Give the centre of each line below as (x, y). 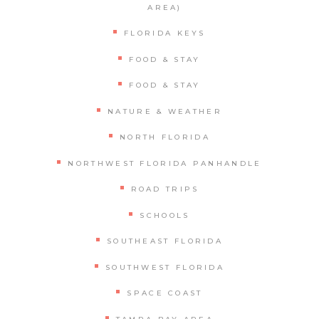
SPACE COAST (165, 293)
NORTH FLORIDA (165, 137)
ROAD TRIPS (165, 189)
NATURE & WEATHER (165, 111)
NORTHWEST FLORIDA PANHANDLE (165, 163)
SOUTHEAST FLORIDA (165, 241)
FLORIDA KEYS (165, 33)
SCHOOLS (165, 215)
